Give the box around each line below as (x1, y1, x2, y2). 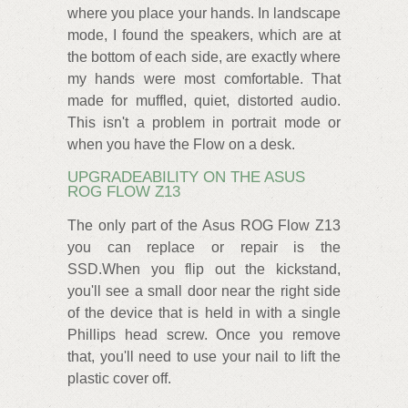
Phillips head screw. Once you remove (67, 326, 341, 342)
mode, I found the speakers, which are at (67, 27, 341, 44)
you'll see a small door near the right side (67, 282, 341, 299)
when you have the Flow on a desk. (67, 137, 295, 153)
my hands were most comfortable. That (67, 71, 341, 87)
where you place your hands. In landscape (67, 5, 341, 22)
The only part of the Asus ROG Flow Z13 (67, 217, 341, 233)
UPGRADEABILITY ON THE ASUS (67, 168, 305, 187)
